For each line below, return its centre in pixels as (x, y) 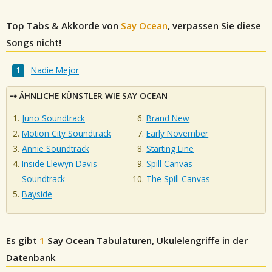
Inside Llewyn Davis (59, 163)
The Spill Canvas (178, 178)
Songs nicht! (34, 42)
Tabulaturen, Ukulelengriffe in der (171, 240)
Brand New (168, 118)
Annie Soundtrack (56, 148)
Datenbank (31, 257)
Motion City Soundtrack (66, 133)
